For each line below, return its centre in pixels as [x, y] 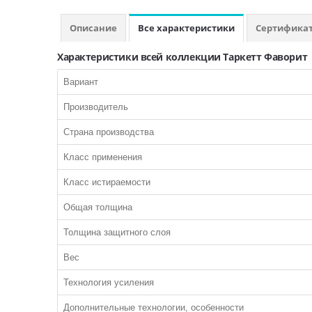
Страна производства [109, 132]
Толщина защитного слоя [117, 232]
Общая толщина [98, 207]
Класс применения [103, 157]
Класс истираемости [107, 182]
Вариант [81, 82]
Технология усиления [109, 282]
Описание [93, 28]
